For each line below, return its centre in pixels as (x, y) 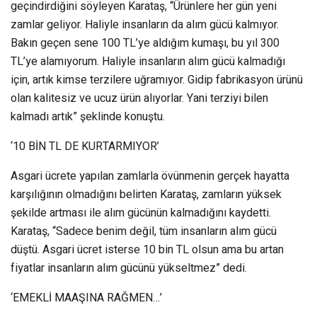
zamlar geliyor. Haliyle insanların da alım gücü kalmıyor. (145, 24)
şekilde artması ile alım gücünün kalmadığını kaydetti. (141, 213)
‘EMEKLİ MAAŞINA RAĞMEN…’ (86, 298)
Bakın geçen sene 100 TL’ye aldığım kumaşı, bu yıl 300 (145, 43)
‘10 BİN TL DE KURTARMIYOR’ (85, 146)
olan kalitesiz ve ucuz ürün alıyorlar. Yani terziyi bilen (139, 98)
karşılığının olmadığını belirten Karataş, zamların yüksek (146, 194)
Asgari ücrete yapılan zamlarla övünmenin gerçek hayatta (150, 176)
